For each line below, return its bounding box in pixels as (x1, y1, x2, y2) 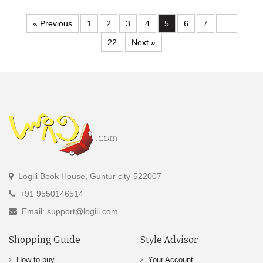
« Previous (32, 19, 72, 29)
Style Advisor (140, 234, 198, 246)
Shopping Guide (9, 234, 80, 246)
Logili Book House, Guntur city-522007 (16, 171, 161, 181)
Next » (131, 38, 156, 48)
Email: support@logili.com (19, 207, 118, 217)
